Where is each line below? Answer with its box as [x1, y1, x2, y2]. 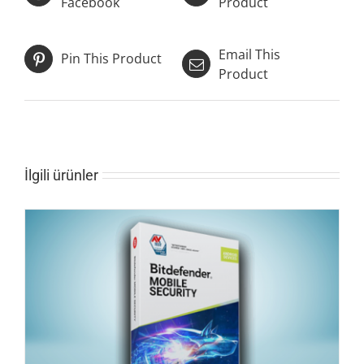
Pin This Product [61, 50, 162, 68]
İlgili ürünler [24, 166, 98, 184]
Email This [219, 45, 280, 63]
